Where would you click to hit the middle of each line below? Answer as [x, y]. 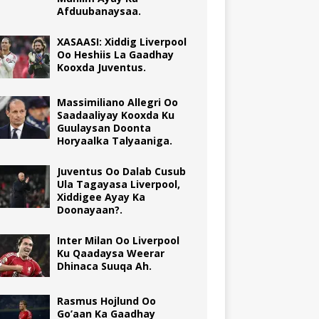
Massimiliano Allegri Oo [117, 102]
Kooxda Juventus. [101, 67]
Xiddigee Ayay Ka [101, 197]
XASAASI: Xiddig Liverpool [121, 41]
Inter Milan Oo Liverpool [118, 240]
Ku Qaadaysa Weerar [110, 253]
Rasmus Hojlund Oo [106, 300]
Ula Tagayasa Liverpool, [118, 184]
